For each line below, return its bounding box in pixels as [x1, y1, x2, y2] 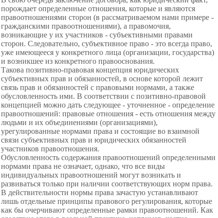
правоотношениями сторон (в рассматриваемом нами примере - [1, 13, 214, 21]
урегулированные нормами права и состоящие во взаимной [1, 127, 200, 135]
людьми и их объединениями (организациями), [1, 118, 158, 127]
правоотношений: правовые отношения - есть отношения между [1, 109, 216, 118]
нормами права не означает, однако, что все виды [1, 162, 165, 170]
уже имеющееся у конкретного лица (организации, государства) [1, 48, 214, 56]
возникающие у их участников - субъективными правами [1, 31, 193, 39]
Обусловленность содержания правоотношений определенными [1, 153, 216, 162]
